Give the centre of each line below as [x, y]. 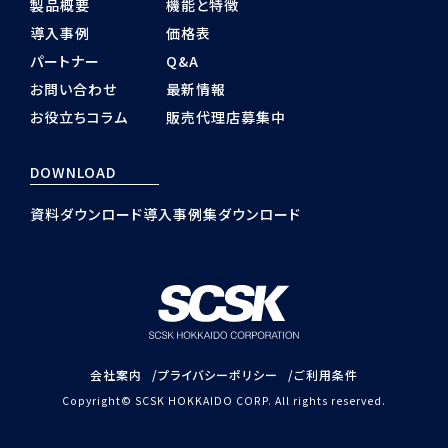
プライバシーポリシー [218, 375]
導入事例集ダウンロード [222, 214]
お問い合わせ [73, 89]
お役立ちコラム [79, 117]
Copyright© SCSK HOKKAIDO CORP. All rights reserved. [224, 401]
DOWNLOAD [73, 172]
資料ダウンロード [86, 214]
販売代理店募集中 [225, 117]
